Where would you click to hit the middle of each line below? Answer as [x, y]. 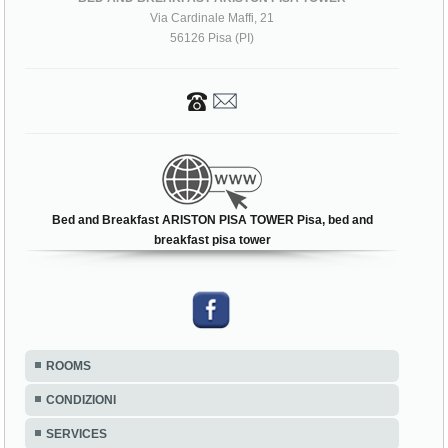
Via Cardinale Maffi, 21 [212, 17]
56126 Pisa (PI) [212, 37]
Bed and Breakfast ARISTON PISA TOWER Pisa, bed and [212, 219]
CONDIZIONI [81, 399]
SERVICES [77, 433]
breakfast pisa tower [212, 239]
